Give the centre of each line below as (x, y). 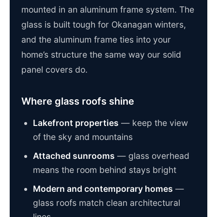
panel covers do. (54, 70)
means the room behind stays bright (105, 170)
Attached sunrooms (74, 156)
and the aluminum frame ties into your (96, 40)
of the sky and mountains (83, 137)
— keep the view (153, 123)
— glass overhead (152, 156)
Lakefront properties (76, 123)
